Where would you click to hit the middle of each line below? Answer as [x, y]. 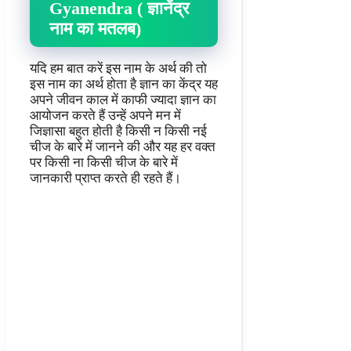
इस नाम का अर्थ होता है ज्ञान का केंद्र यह [124, 85]
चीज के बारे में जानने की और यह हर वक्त [123, 147]
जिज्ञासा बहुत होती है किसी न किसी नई [118, 132]
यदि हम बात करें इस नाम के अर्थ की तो [118, 69]
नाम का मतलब [92, 28]
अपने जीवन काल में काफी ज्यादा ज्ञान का [123, 100]
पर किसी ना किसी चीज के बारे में [104, 163]
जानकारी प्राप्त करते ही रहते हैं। [105, 179]
